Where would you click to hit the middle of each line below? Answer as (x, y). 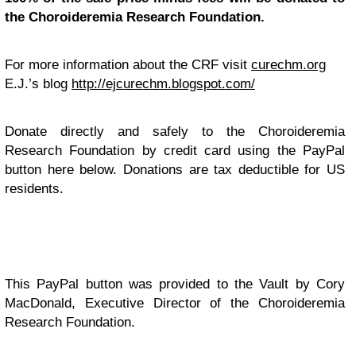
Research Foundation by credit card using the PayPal (175, 150)
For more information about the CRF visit (128, 64)
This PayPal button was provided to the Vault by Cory (175, 284)
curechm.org (288, 64)
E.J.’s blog (38, 83)
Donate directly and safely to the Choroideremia (175, 131)
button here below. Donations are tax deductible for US (175, 169)
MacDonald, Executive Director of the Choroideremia (175, 303)
